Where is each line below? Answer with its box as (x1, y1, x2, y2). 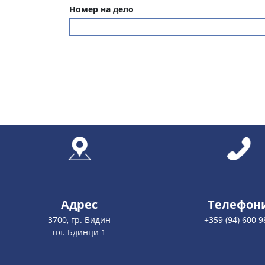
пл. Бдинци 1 (53, 227, 106, 238)
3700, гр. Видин (48, 214, 111, 226)
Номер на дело (69, 4, 134, 15)
